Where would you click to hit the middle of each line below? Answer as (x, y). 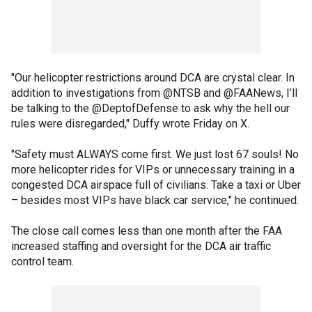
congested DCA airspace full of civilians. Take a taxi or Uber (156, 185)
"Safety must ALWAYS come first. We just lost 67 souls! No (155, 154)
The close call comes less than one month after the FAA (147, 231)
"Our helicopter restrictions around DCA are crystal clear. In (153, 77)
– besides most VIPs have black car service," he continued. (155, 200)
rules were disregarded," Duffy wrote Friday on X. (130, 123)
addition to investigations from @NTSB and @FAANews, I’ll (154, 93)
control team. (44, 261)
